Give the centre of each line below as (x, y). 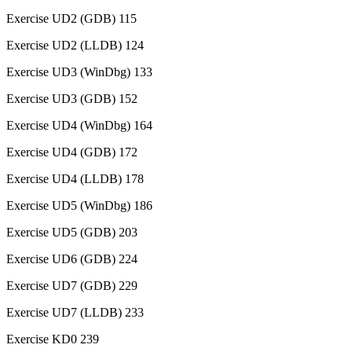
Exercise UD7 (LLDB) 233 (75, 312)
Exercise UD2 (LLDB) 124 (75, 45)
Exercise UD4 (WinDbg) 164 (79, 125)
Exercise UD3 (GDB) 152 (72, 98)
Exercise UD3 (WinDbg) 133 (79, 71)
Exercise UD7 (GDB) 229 (72, 285)
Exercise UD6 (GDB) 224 (72, 258)
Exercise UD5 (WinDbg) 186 (79, 205)
